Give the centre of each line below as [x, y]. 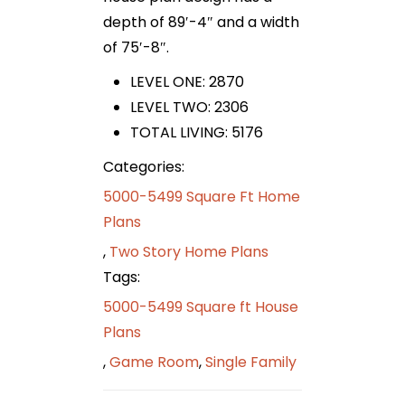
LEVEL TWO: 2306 [189, 108]
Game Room [154, 363]
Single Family [251, 363]
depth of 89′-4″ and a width [201, 23]
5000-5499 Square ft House [201, 307]
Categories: [144, 167]
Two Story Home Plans [189, 252]
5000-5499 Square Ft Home [202, 197]
